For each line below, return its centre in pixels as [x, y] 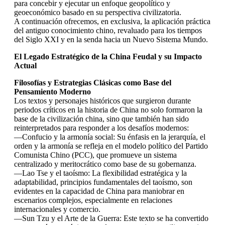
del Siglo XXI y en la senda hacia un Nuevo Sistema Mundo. [111, 39]
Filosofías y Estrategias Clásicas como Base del [93, 82]
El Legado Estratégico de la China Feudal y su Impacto [108, 56]
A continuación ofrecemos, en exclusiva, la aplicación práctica [112, 21]
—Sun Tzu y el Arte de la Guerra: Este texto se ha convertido [111, 218]
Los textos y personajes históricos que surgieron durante [102, 100]
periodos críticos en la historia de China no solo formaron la [108, 109]
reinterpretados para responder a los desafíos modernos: [101, 128]
